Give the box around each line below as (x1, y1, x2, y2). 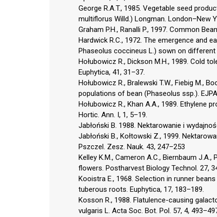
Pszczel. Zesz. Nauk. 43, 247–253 (78, 142, 185, 151)
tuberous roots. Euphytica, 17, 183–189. (78, 185, 204, 194)
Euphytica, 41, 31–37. (78, 67, 145, 77)
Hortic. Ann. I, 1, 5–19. (78, 110, 147, 119)
